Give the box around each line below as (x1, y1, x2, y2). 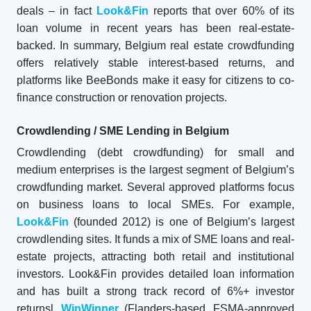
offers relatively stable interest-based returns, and (17, 57, 294, 69)
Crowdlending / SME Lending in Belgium (17, 125, 229, 137)
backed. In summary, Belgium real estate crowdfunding (17, 40, 294, 51)
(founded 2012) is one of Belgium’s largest (69, 216, 294, 228)
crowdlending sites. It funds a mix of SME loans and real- (17, 233, 294, 245)
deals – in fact (17, 5, 96, 17)
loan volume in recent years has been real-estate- (17, 22, 294, 34)
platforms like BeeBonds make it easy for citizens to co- (17, 74, 294, 86)
